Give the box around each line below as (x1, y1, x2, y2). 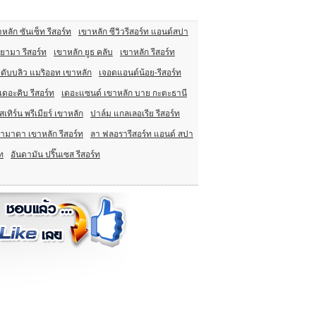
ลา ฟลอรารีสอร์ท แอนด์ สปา (90, 129, 193, 139)
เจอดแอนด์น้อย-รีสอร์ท (99, 68, 181, 78)
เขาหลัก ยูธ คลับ (54, 47, 113, 57)
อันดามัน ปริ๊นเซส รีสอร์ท (11, 150, 100, 159)
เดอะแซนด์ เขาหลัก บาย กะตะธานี (61, 88, 187, 98)
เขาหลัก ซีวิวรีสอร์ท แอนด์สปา (78, 27, 188, 37)
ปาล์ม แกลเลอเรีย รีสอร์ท (90, 109, 180, 119)
